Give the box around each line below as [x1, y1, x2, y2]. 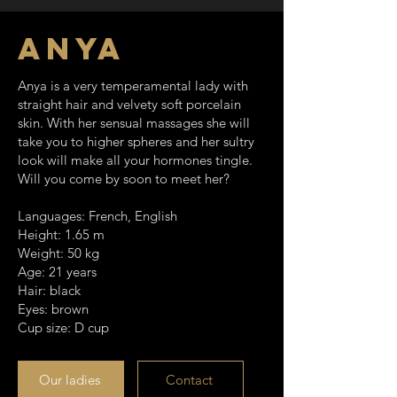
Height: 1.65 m [18, 226, 105, 243]
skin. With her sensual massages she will [18, 114, 250, 131]
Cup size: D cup [18, 319, 109, 336]
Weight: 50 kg [18, 245, 99, 261]
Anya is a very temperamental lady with [18, 77, 248, 94]
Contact [165, 370, 213, 388]
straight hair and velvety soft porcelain [18, 96, 241, 113]
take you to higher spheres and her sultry [18, 133, 254, 150]
